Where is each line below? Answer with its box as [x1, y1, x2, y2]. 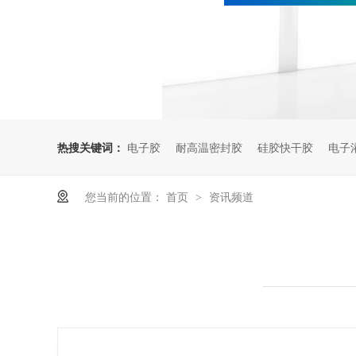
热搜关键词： [57, 139, 124, 155]
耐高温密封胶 [176, 139, 242, 155]
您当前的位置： [85, 188, 163, 204]
